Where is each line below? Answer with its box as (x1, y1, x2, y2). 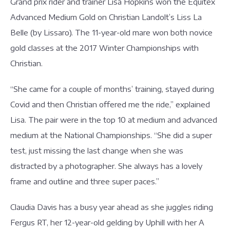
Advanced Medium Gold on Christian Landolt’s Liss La (10, 12, 202, 22)
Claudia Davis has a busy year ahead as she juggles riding (10, 202, 213, 212)
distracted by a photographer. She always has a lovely (10, 161, 202, 170)
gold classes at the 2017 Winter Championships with (10, 43, 199, 52)
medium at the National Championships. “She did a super (10, 130, 212, 140)
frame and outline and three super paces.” (10, 177, 159, 186)
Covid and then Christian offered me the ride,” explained (10, 100, 210, 109)
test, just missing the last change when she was (10, 146, 183, 155)
